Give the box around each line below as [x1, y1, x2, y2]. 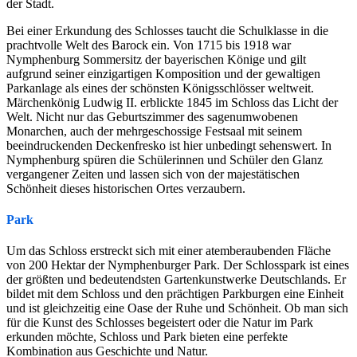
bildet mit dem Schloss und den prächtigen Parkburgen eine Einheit [6, 287, 343, 301]
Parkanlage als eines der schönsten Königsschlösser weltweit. [6, 80, 314, 95]
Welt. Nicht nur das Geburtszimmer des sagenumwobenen [6, 109, 298, 124]
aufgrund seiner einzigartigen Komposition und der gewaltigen [6, 66, 320, 80]
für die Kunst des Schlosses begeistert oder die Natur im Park [6, 316, 313, 330]
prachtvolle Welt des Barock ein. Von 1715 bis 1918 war [6, 37, 291, 52]
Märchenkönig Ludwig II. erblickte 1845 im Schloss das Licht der [6, 95, 338, 109]
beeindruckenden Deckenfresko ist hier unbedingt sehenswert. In [6, 138, 331, 152]
